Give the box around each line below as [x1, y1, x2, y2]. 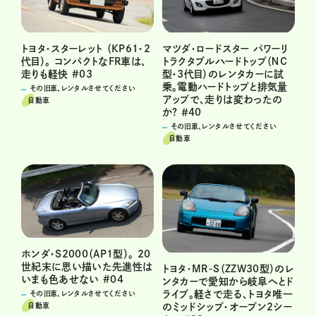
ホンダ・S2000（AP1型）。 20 [21, 249, 151, 260]
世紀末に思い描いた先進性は [21, 262, 153, 272]
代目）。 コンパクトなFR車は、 [21, 56, 147, 66]
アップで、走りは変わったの [162, 94, 283, 104]
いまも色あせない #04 [21, 274, 124, 285]
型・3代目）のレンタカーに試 [162, 68, 284, 79]
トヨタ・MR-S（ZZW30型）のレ [162, 264, 294, 274]
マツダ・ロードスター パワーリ [162, 43, 288, 54]
